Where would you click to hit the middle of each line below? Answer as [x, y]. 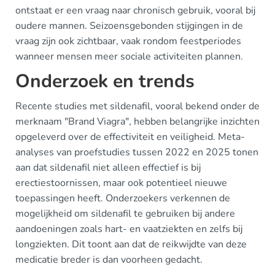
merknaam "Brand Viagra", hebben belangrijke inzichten [137, 122]
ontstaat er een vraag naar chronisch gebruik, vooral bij [135, 10]
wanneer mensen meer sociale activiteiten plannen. [129, 56]
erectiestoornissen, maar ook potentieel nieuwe [121, 183]
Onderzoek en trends [105, 81]
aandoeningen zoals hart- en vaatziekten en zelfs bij [129, 229]
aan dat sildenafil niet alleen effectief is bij [108, 168]
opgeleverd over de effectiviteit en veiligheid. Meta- [130, 137]
